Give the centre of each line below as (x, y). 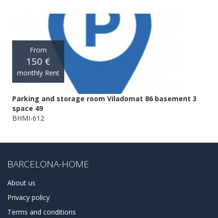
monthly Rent (38, 73)
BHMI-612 (28, 118)
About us (21, 182)
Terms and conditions (42, 212)
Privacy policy (28, 197)
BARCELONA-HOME (48, 164)
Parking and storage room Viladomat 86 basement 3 (104, 98)
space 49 (27, 108)
